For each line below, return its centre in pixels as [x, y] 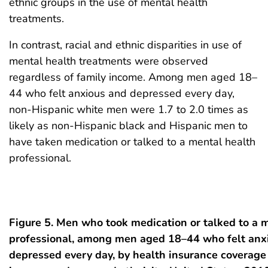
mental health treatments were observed [109, 61]
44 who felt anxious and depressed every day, [122, 93]
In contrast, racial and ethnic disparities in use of [125, 45]
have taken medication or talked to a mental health [132, 141]
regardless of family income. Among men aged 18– [133, 77]
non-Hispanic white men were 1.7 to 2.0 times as [129, 109]
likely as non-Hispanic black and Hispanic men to [128, 125]
